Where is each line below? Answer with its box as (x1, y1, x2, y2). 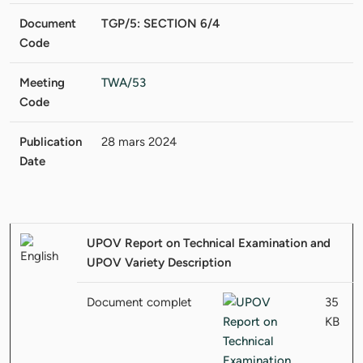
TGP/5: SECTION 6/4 (101, 15, 220, 31)
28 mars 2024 (101, 134, 177, 149)
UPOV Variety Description (87, 254, 231, 270)
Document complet (87, 294, 192, 310)
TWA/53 (101, 75, 146, 90)
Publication (19, 134, 82, 149)
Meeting (19, 75, 65, 90)
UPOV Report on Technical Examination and (87, 235, 331, 250)
